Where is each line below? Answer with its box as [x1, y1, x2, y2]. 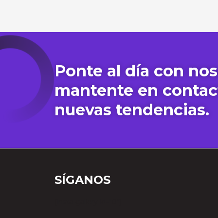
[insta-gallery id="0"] [54, 198, 122, 207]
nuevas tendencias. [54, 100, 209, 120]
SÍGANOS [54, 173, 110, 187]
